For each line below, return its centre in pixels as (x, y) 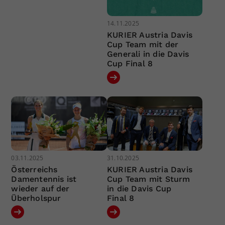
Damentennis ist (44, 179)
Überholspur (36, 198)
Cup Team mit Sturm (148, 179)
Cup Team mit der (143, 45)
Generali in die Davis (148, 54)
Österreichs (34, 169)
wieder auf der (40, 188)
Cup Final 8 (130, 64)
